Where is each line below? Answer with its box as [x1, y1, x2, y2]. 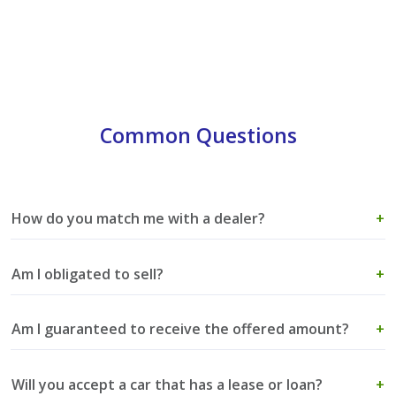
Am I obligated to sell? [11, 263, 164, 284]
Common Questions [99, 120, 297, 149]
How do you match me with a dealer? [11, 209, 265, 229]
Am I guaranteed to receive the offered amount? [11, 319, 349, 339]
